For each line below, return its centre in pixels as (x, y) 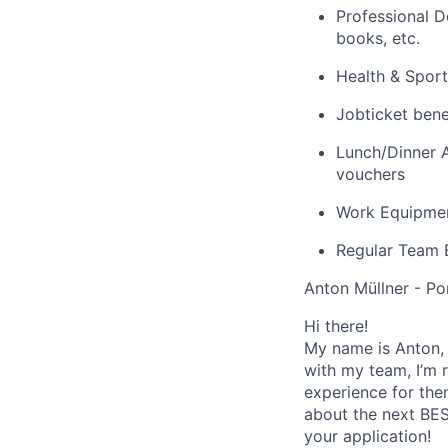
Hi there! (336, 326)
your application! (367, 436)
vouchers (370, 174)
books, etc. (378, 38)
